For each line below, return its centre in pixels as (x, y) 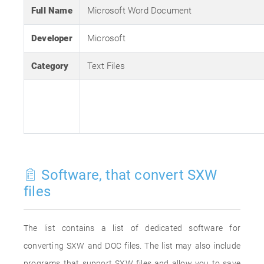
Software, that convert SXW (128, 175)
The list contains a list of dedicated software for (132, 228)
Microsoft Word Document (140, 11)
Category (50, 66)
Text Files (106, 66)
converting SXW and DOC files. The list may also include (132, 246)
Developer (52, 38)
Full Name (52, 11)
